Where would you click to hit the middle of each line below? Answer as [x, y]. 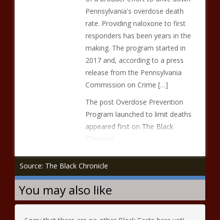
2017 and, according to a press [134, 60]
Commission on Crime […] [126, 85]
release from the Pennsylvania [133, 72]
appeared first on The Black [129, 126]
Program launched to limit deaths [138, 114]
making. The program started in [135, 48]
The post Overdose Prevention [134, 102]
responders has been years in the [138, 36]
